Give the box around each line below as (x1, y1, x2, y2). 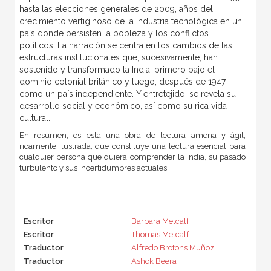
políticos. (19, 40, 57, 50)
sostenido (19, 64, 58, 74)
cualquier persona (19, 152, 85, 162)
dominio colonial (19, 76, 86, 87)
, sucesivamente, (137, 52, 204, 62)
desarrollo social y (19, 100, 93, 111)
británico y (88, 76, 129, 87)
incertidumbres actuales (79, 163, 167, 172)
